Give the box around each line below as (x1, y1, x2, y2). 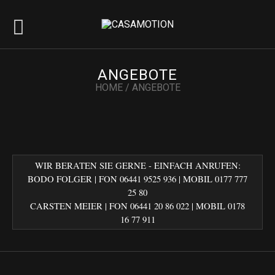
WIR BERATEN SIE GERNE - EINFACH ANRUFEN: (34, 159, 241, 171)
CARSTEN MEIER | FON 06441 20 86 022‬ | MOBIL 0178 (30, 199, 245, 212)
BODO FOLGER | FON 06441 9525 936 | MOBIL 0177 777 (28, 172, 247, 185)
